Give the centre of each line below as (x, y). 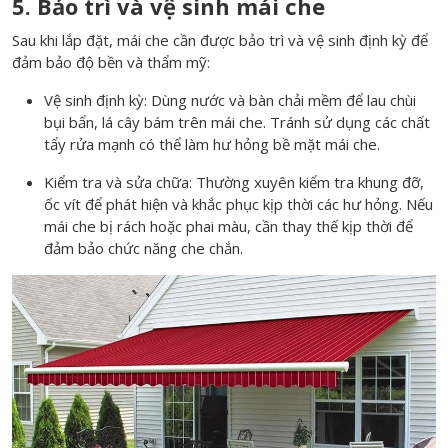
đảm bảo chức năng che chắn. (143, 248)
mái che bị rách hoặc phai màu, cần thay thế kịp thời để (228, 226)
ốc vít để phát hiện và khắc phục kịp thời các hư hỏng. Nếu (238, 204)
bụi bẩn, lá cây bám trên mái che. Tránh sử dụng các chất (237, 122)
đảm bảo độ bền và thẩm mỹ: (111, 62)
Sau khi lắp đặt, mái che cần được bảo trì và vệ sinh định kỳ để (220, 40)
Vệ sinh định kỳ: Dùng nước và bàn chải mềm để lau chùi (230, 100)
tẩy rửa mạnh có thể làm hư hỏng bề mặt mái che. (212, 144)
